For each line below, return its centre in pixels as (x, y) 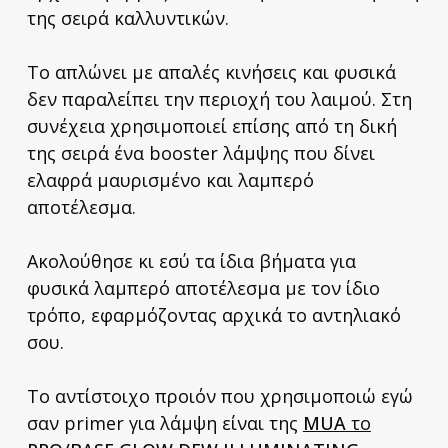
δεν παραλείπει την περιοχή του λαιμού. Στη (219, 98)
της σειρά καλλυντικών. (127, 17)
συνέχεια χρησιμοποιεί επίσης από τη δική (211, 125)
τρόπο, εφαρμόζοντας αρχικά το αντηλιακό (213, 314)
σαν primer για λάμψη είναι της (164, 422)
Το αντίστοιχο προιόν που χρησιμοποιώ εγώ (219, 395)
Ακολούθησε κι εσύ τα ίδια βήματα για (191, 260)
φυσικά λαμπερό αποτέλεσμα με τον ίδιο (203, 287)
